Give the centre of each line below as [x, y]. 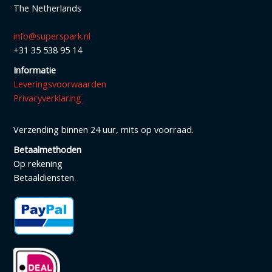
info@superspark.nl [52, 36]
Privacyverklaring [47, 98]
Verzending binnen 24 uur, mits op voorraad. [104, 129]
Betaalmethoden [47, 149]
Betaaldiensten [44, 177]
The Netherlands [47, 8]
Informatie [35, 70]
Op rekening [38, 163]
